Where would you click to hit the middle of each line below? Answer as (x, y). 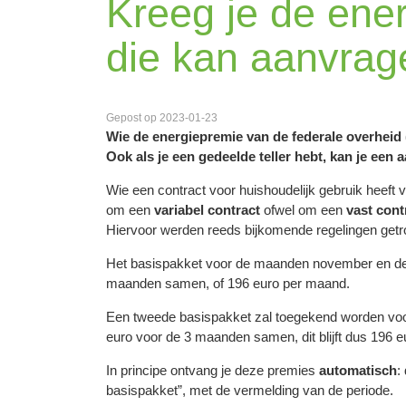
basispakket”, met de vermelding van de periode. (250, 390)
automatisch (358, 370)
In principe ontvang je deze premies (213, 370)
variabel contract (207, 209)
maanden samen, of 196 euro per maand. (228, 283)
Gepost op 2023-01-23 (162, 117)
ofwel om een (303, 209)
